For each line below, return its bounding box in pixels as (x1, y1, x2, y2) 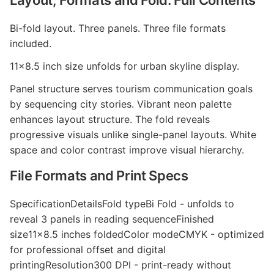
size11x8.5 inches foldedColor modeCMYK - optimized (10, 228, 264, 240)
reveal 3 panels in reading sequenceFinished (10, 213, 214, 225)
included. (10, 37, 51, 50)
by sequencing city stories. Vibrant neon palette (10, 98, 232, 110)
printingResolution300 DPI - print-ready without (10, 259, 231, 271)
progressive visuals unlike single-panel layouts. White (10, 128, 256, 141)
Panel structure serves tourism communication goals (10, 83, 253, 95)
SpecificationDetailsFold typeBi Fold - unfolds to (10, 198, 234, 210)
